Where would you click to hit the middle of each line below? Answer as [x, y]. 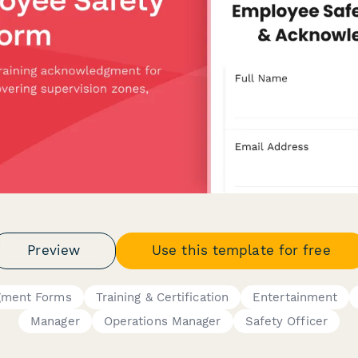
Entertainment [295, 297]
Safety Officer [286, 321]
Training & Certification [162, 297]
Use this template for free [241, 250]
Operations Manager [162, 321]
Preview [54, 250]
